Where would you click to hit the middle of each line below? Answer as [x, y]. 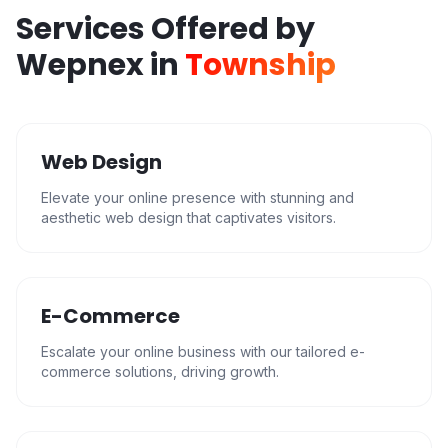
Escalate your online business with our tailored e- [203, 351]
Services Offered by [165, 29]
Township [260, 65]
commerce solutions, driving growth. [160, 371]
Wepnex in [100, 65]
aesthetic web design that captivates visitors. [188, 217]
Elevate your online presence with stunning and [197, 197]
